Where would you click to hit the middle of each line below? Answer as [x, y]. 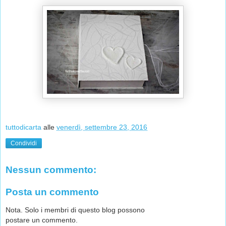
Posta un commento [52, 192]
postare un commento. [42, 220]
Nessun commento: [51, 170]
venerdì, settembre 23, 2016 [102, 127]
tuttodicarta [23, 127]
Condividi [24, 144]
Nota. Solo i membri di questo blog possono [75, 210]
